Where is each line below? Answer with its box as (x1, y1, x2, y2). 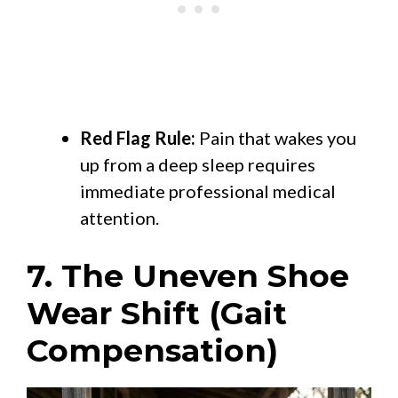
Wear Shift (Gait (27, 293, 287, 332)
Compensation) (27, 330, 278, 370)
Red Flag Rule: (80, 126, 195, 148)
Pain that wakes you (195, 126, 356, 148)
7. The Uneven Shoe (27, 256, 349, 295)
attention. (80, 206, 159, 228)
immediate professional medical (80, 179, 336, 202)
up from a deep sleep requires (80, 153, 315, 175)
